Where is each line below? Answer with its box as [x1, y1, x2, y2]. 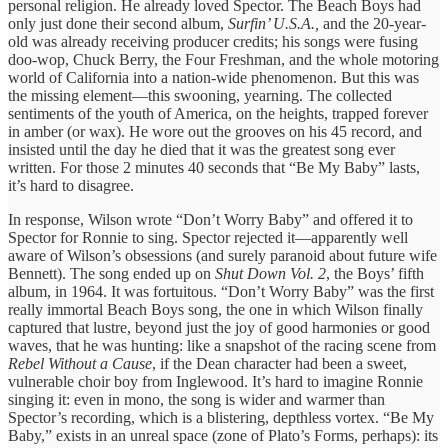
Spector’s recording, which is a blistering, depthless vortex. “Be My [8, 408, 434, 426]
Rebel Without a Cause [8, 354, 152, 372]
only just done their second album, [8, 14, 228, 32]
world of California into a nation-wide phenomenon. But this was [8, 68, 419, 86]
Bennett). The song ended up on [8, 264, 215, 282]
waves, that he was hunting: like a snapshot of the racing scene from [8, 336, 436, 354]
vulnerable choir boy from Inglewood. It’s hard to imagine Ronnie [8, 372, 423, 390]
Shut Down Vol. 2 [215, 264, 326, 282]
